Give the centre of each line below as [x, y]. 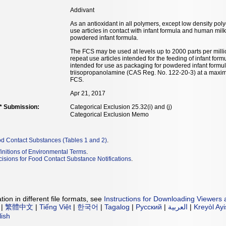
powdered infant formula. [104, 38]
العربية [178, 207]
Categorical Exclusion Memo [109, 115]
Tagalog [117, 207]
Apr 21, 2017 [88, 93]
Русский [149, 207]
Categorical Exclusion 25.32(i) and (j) [121, 107]
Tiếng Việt [55, 207]
